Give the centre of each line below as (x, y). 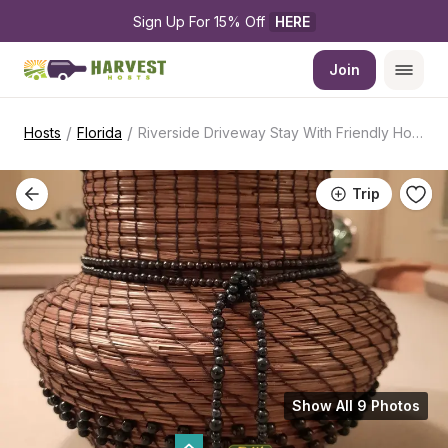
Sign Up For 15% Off (200, 21)
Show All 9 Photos (356, 405)
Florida (99, 132)
